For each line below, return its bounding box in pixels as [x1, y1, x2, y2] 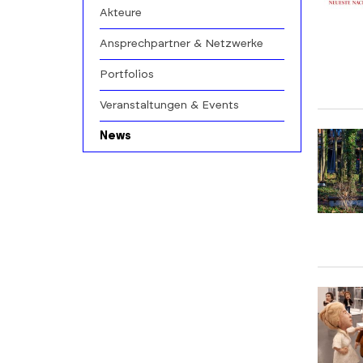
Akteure [100, 7, 142, 19]
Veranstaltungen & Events [100, 100, 239, 111]
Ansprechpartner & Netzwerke [100, 38, 263, 49]
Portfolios [100, 69, 154, 80]
